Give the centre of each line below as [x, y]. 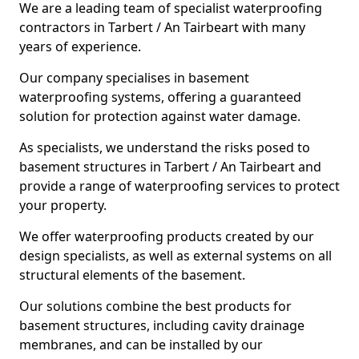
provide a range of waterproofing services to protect [179, 186]
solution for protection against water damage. [160, 116]
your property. [63, 205]
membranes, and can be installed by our [141, 345]
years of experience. [80, 46]
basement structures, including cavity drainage [162, 325]
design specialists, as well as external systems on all [175, 256]
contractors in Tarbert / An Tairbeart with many [162, 27]
